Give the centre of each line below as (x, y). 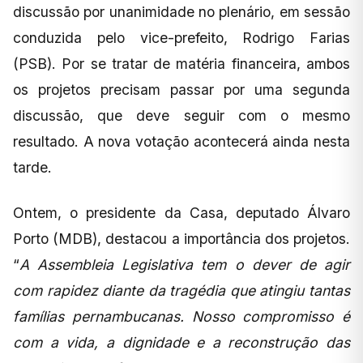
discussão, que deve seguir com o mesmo (181, 116)
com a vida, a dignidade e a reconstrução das (181, 343)
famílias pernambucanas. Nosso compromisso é (181, 317)
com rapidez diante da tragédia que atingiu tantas (181, 291)
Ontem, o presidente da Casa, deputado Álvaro (181, 213)
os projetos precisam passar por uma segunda (181, 90)
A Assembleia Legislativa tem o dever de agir (185, 265)
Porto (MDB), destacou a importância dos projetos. (181, 239)
